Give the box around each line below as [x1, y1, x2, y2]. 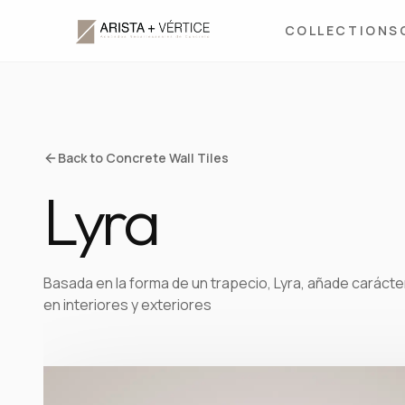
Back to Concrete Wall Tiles [58, 149, 229, 166]
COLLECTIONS [284, 22, 400, 39]
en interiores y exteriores [43, 295, 212, 315]
